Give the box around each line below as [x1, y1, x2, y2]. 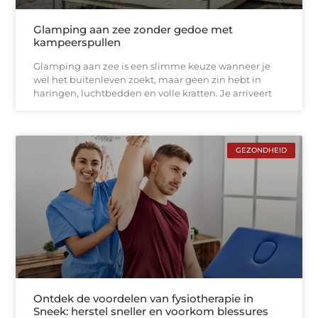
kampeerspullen [33, 35, 121, 49]
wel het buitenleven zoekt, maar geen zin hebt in [33, 73, 262, 85]
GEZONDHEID [235, 145, 287, 155]
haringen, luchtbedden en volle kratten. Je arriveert [33, 87, 273, 99]
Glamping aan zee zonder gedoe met [33, 22, 234, 36]
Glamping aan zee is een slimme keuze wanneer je [33, 60, 271, 72]
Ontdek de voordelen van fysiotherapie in [33, 292, 254, 306]
